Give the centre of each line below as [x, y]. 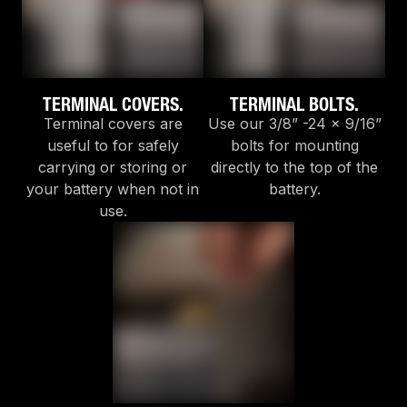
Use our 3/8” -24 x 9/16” [294, 124]
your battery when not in [113, 189]
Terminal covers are [113, 124]
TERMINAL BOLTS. [294, 105]
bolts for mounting [294, 146]
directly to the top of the [294, 168]
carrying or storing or [113, 168]
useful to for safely [113, 146]
